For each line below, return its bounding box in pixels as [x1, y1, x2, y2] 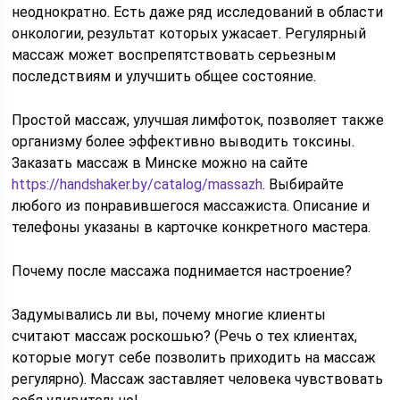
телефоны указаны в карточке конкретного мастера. [12, 219, 371, 236]
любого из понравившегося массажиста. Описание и [12, 197, 371, 214]
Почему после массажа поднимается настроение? [12, 262, 353, 279]
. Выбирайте [262, 176, 345, 193]
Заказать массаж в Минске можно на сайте [12, 154, 309, 171]
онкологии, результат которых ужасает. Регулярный [12, 25, 367, 42]
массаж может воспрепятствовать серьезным [12, 46, 337, 63]
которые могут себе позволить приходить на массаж [12, 349, 377, 366]
